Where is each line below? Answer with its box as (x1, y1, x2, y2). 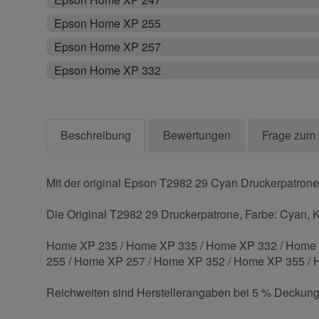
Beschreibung (61, 127, 132, 144)
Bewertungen (162, 127, 231, 144)
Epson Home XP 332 (54, 62, 162, 79)
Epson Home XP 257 (54, 38, 162, 56)
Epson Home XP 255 (54, 15, 162, 32)
